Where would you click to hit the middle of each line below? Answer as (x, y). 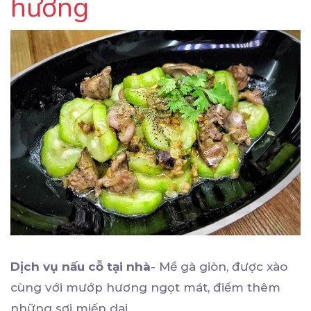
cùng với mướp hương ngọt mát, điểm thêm (145, 288)
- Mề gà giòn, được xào (219, 267)
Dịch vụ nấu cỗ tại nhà (81, 267)
